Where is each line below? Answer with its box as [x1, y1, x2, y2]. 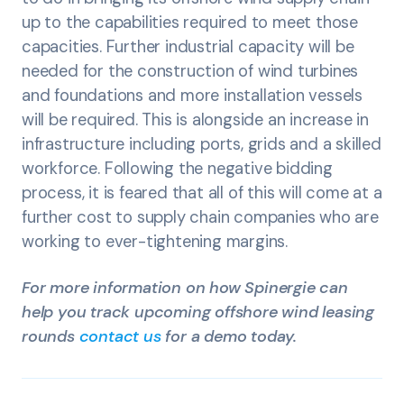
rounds [22, 326, 79, 347]
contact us [78, 326, 161, 347]
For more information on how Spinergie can [22, 277, 348, 298]
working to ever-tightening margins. [22, 231, 288, 252]
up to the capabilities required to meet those [22, 12, 358, 33]
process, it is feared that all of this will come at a [22, 182, 382, 204]
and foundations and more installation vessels [22, 85, 363, 106]
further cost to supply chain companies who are [22, 207, 379, 228]
